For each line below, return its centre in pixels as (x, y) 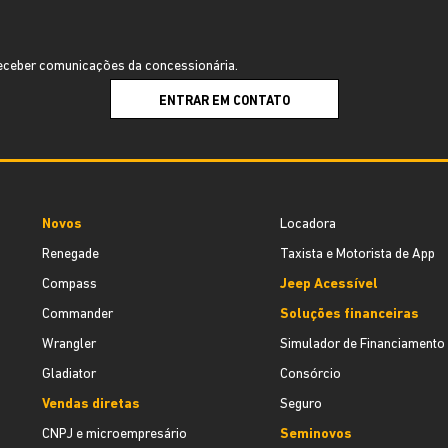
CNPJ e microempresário (114, 434)
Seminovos (315, 434)
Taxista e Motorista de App (357, 254)
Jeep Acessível (328, 284)
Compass (69, 284)
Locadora (307, 224)
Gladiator (69, 374)
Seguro (300, 404)
